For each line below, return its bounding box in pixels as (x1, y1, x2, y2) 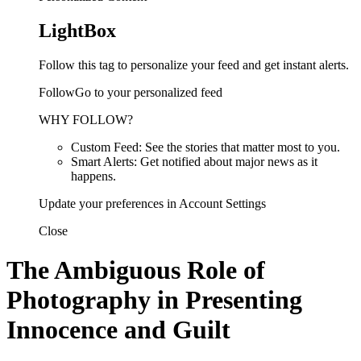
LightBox (39, 19, 116, 41)
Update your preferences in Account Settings (39, 196, 266, 210)
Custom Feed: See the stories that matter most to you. (71, 139, 340, 154)
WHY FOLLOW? (39, 112, 133, 127)
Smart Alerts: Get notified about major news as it (71, 154, 317, 168)
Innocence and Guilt (6, 315, 230, 345)
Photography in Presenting (6, 285, 302, 315)
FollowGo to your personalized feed (39, 85, 222, 99)
